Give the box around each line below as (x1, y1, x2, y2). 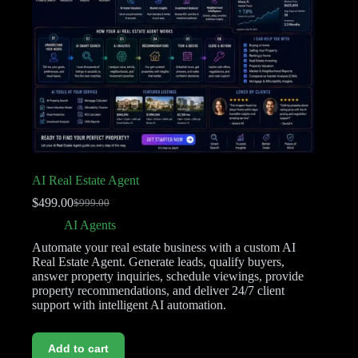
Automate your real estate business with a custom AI (32, 241, 296, 255)
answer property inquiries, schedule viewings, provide (32, 269, 304, 284)
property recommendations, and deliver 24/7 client (32, 284, 284, 298)
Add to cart (48, 342, 109, 356)
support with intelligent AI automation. (32, 298, 226, 312)
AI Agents (64, 218, 116, 233)
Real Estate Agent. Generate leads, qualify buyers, (32, 255, 284, 269)
